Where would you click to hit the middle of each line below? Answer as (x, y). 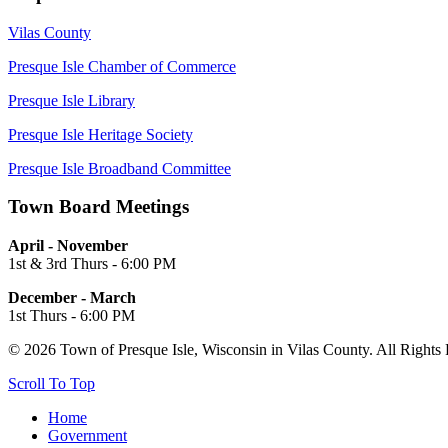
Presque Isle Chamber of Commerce (122, 66)
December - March (72, 298)
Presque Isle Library (71, 100)
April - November (68, 246)
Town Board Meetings (98, 207)
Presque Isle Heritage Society (100, 134)
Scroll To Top (51, 384)
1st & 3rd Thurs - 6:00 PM (92, 264)
